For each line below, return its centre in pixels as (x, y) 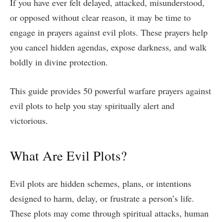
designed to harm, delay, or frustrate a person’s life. (102, 198)
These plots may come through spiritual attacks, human (109, 213)
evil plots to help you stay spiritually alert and (92, 105)
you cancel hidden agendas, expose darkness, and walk (108, 47)
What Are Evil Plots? (68, 156)
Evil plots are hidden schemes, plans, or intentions (101, 183)
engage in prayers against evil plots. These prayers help (109, 32)
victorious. (29, 120)
